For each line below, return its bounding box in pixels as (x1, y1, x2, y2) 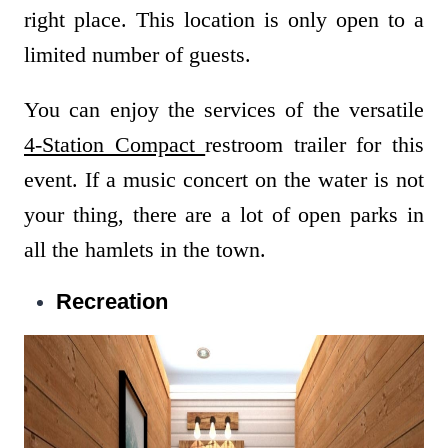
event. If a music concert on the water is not (24, 167, 424, 193)
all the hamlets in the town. (24, 237, 272, 263)
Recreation (56, 289, 168, 315)
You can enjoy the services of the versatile (24, 97, 424, 123)
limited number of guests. (24, 42, 257, 68)
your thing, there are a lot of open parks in (24, 202, 424, 228)
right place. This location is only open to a (24, 7, 424, 33)
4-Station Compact (24, 132, 206, 158)
